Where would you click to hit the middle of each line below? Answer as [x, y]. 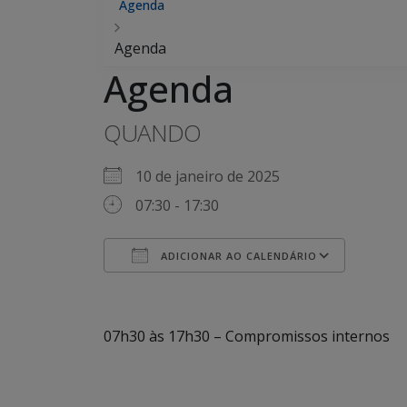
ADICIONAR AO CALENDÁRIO [237, 256]
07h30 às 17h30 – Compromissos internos [247, 336]
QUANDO [152, 133]
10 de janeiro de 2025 [215, 176]
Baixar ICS [170, 289]
